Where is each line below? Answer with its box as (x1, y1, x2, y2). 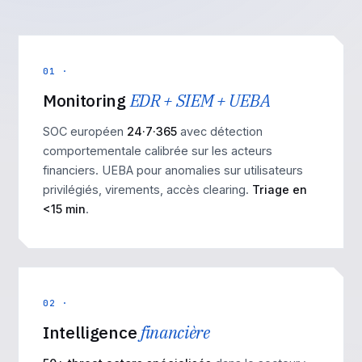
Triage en (252, 183, 307, 196)
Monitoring (43, 89, 130, 112)
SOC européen (43, 124, 127, 138)
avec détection (177, 124, 263, 138)
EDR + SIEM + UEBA (129, 89, 271, 112)
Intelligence (43, 321, 141, 343)
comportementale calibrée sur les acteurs (43, 144, 272, 158)
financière (140, 321, 210, 343)
